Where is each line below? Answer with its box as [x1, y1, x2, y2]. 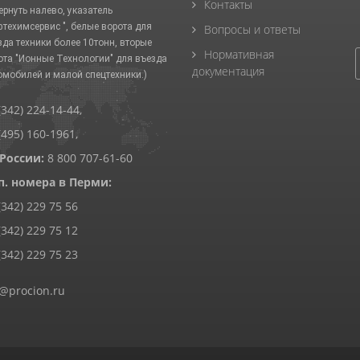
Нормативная [204, 46, 274, 62]
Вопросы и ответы [204, 21, 301, 37]
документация [192, 63, 264, 79]
